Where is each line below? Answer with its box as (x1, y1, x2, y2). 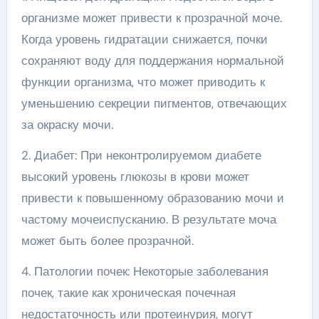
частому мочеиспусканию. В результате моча (21, 211, 276, 227)
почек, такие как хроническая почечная (21, 285, 236, 300)
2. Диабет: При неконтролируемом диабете (21, 147, 261, 163)
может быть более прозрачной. (21, 233, 194, 249)
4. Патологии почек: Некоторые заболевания (21, 263, 268, 279)
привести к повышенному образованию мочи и (21, 190, 284, 206)
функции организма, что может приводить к (21, 74, 265, 90)
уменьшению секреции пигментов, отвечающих (21, 95, 287, 111)
